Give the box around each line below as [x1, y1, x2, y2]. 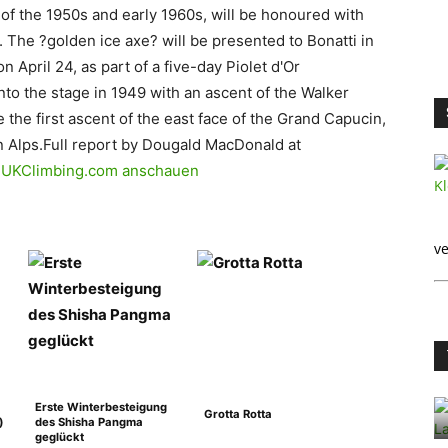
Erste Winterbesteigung [35, 400, 167, 414]
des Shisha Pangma [35, 415, 143, 429]
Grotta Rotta [204, 407, 272, 421]
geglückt [35, 430, 84, 444]
